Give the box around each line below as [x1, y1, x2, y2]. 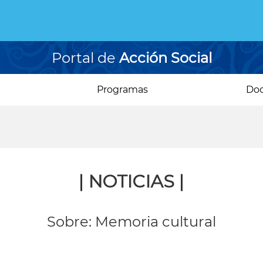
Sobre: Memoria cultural [47, 213, 216, 230]
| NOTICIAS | [79, 170, 184, 192]
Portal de [51, 49, 119, 67]
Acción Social [119, 49, 212, 67]
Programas [97, 84, 149, 95]
